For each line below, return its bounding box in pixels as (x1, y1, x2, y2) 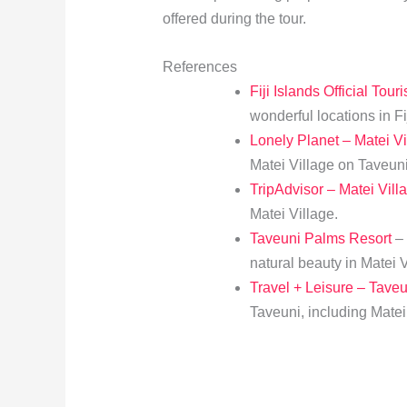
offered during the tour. (162, 11, 306, 27)
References (162, 58, 237, 74)
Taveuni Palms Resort (249, 230, 392, 246)
